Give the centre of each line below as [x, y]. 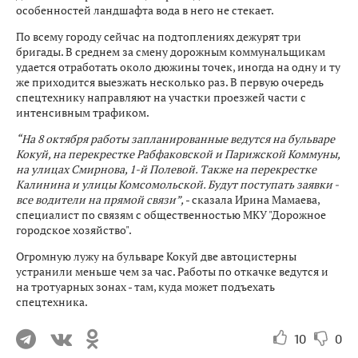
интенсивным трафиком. [84, 112]
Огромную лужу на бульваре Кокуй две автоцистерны [156, 256]
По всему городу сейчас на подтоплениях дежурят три [159, 36]
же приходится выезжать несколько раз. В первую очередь [170, 82]
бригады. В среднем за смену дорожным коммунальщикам [171, 51]
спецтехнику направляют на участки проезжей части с [161, 97]
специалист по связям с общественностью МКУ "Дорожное [171, 214]
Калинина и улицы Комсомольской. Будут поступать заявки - [177, 184]
